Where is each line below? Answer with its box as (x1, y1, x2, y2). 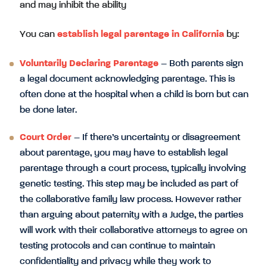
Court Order (20, 132, 72, 142)
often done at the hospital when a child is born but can (20, 89, 249, 100)
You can (20, 29, 57, 39)
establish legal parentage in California (57, 29, 224, 39)
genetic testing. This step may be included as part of (20, 179, 238, 189)
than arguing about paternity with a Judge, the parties (20, 210, 243, 220)
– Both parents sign (159, 58, 243, 69)
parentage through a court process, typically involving (20, 163, 246, 173)
